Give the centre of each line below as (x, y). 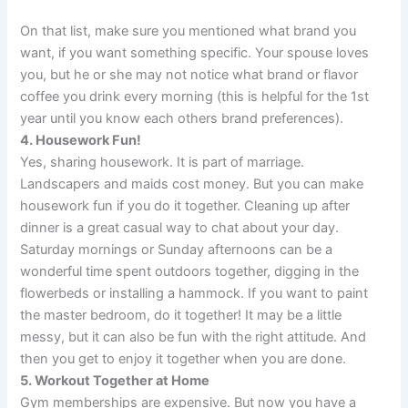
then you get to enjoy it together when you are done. (184, 359)
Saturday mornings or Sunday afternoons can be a (177, 250)
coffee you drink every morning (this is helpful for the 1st (195, 97)
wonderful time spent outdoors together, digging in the (190, 272)
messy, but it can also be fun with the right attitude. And (194, 337)
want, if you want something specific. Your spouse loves (195, 53)
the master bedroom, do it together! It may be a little (181, 316)
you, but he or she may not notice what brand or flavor (189, 75)
